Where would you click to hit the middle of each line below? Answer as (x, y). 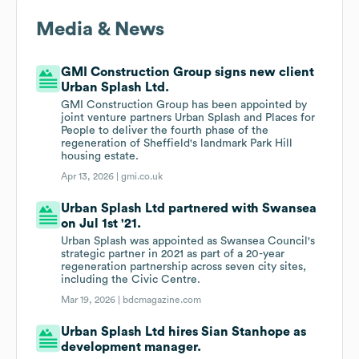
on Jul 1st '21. (101, 224)
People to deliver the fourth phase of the (165, 131)
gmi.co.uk (142, 177)
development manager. (131, 347)
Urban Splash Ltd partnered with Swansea (189, 209)
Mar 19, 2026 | (92, 300)
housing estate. (100, 157)
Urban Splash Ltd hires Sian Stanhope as (184, 332)
